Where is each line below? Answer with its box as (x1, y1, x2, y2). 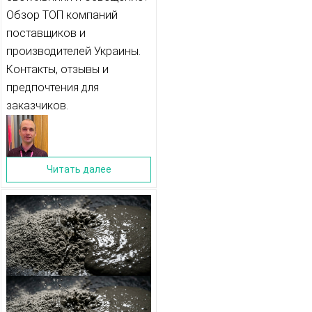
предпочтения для (6, 81, 99, 95)
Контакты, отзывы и (6, 63, 109, 77)
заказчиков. (6, 99, 68, 113)
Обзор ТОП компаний (6, 8, 118, 22)
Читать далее (46, 164, 111, 175)
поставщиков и (6, 26, 86, 40)
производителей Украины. (6, 45, 141, 58)
